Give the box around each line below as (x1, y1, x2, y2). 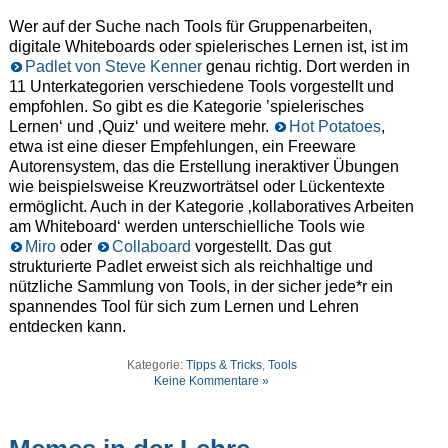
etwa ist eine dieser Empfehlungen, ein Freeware (8, 138, 356, 156)
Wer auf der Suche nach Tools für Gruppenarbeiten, (8, 18, 372, 36)
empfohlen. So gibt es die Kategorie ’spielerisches (8, 98, 364, 116)
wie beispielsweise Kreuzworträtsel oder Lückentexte (8, 178, 385, 196)
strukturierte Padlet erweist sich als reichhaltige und (8, 258, 373, 276)
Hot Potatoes (288, 118, 381, 136)
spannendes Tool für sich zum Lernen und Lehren (8, 298, 359, 316)
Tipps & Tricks (185, 358, 262, 373)
